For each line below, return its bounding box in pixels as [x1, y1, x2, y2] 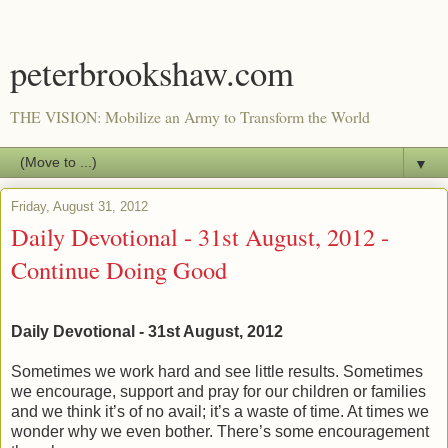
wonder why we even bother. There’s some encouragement [11, 422, 429, 440]
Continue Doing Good [11, 253, 227, 286]
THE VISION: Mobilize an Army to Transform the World [10, 106, 370, 127]
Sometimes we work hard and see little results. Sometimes [11, 362, 423, 380]
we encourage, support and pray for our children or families [11, 382, 426, 400]
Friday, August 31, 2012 [11, 199, 148, 214]
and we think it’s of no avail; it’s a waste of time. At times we [11, 402, 429, 420]
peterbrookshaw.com [10, 50, 294, 96]
